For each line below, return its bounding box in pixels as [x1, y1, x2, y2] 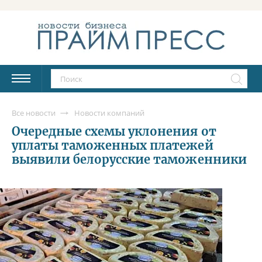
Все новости [12, 107, 56, 118]
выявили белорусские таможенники [12, 151, 247, 167]
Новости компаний [74, 107, 144, 118]
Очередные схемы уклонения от [12, 123, 216, 139]
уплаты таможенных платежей [12, 137, 213, 153]
